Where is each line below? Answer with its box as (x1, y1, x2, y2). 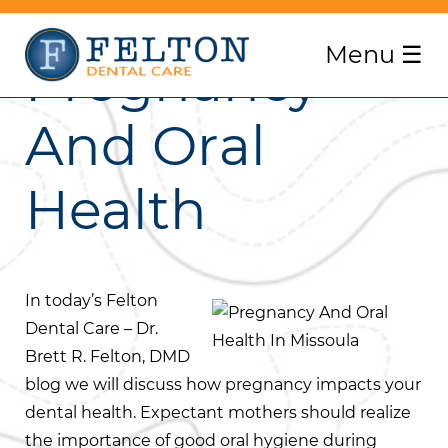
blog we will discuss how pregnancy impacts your (25, 375, 421, 394)
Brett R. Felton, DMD (25, 347, 190, 366)
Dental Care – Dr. (25, 319, 158, 338)
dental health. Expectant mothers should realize (25, 403, 411, 422)
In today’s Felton (25, 291, 158, 310)
